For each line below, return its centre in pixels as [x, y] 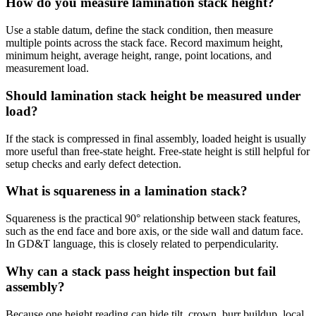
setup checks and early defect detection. [93, 164]
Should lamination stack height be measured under [153, 95]
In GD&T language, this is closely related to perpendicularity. [142, 244]
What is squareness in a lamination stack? [127, 191]
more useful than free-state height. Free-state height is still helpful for [158, 151]
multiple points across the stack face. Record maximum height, [144, 43]
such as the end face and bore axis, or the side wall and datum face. [154, 231]
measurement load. [47, 68]
